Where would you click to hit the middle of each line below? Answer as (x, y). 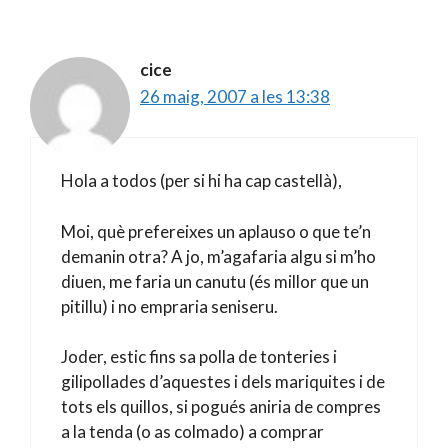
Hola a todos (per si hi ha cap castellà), (201, 180)
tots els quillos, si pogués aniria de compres (221, 406)
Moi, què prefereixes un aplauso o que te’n (216, 231)
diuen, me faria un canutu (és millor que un (215, 281)
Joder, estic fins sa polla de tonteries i (199, 356)
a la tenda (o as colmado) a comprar (192, 431)
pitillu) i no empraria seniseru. (169, 306)
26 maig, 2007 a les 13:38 (235, 96)
